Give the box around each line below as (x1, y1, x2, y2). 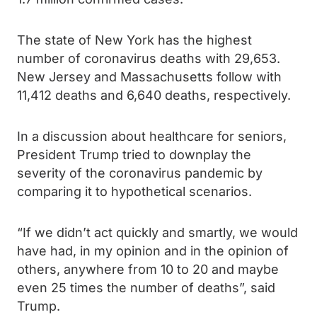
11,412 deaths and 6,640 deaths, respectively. (17, 88, 291, 103)
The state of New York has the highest (17, 33, 252, 47)
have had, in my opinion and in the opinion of (17, 243, 289, 258)
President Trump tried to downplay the (17, 147, 251, 162)
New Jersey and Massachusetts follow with (17, 69, 282, 84)
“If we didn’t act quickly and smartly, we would (17, 225, 298, 240)
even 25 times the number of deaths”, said (17, 280, 275, 295)
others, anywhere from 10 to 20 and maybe (17, 262, 279, 277)
